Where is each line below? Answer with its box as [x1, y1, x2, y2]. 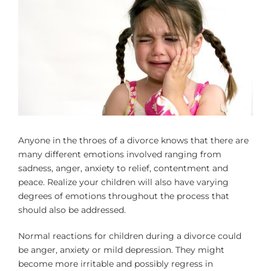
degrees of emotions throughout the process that [18, 190, 229, 201]
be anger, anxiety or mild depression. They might [18, 244, 224, 255]
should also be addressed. [18, 204, 126, 215]
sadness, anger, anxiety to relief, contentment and [18, 162, 228, 174]
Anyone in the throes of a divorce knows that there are [18, 134, 249, 146]
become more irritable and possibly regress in [18, 258, 213, 269]
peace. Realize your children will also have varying [18, 176, 229, 188]
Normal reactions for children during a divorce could [18, 230, 241, 241]
